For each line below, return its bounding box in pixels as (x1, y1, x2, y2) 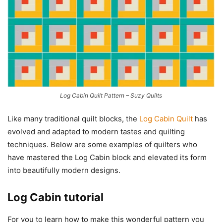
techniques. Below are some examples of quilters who (7, 139, 197, 149)
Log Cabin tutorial (7, 190, 104, 204)
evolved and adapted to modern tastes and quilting (7, 126, 185, 136)
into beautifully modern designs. (7, 165, 120, 175)
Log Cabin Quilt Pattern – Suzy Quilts (60, 91, 162, 99)
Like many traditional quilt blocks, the (7, 113, 139, 123)
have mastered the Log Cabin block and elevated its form (7, 152, 207, 162)
